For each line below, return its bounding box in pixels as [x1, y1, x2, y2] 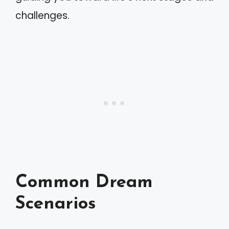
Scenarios [15, 195, 96, 213]
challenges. [15, 8, 70, 22]
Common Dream [15, 174, 153, 192]
